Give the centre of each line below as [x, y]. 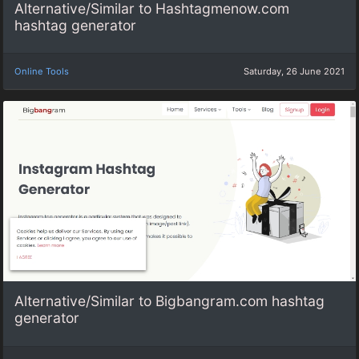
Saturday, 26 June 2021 [294, 72]
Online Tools [42, 72]
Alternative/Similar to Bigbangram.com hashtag [169, 301]
